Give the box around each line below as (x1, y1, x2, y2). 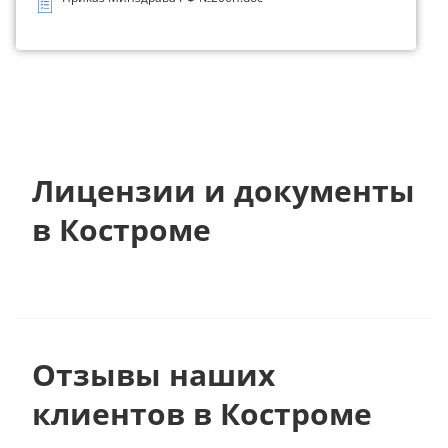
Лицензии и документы (32, 170, 415, 211)
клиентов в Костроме (32, 393, 372, 434)
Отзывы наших (32, 354, 275, 395)
